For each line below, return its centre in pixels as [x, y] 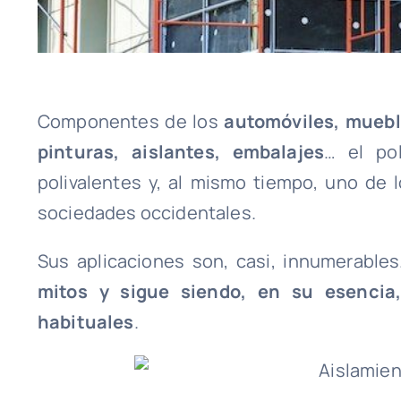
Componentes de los [131, 122]
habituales [85, 322]
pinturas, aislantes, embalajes [181, 152]
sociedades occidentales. [146, 213]
